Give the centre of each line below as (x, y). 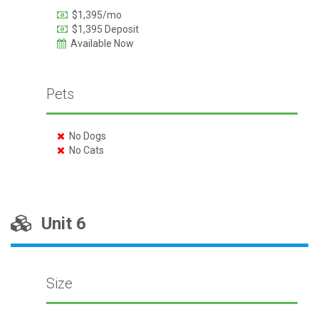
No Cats (84, 150)
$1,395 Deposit (103, 29)
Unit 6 (59, 224)
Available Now (100, 43)
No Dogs (85, 136)
